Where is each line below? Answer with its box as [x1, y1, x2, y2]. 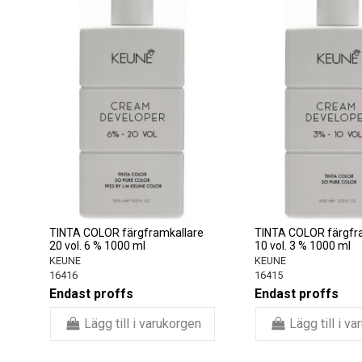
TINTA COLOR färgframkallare [49, 225, 204, 239]
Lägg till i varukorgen [83, 315, 201, 331]
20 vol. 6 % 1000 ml [49, 238, 145, 252]
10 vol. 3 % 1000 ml [255, 238, 351, 252]
